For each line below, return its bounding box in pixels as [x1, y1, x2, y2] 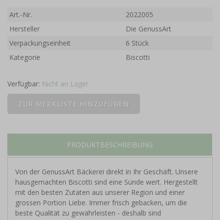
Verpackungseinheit [9, 38, 71, 48]
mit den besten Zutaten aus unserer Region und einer [15, 188, 185, 197]
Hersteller [9, 24, 40, 34]
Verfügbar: [7, 79, 42, 89]
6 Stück [126, 38, 149, 48]
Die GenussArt [126, 24, 172, 34]
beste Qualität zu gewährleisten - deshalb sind [15, 208, 161, 218]
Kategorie [9, 53, 41, 62]
